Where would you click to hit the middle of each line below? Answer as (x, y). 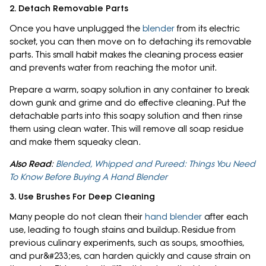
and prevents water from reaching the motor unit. (114, 68)
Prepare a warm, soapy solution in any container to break (129, 90)
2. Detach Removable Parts (69, 9)
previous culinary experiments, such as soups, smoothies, (127, 243)
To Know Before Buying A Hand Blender (88, 177)
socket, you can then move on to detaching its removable (130, 42)
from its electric (208, 29)
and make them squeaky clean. (76, 142)
